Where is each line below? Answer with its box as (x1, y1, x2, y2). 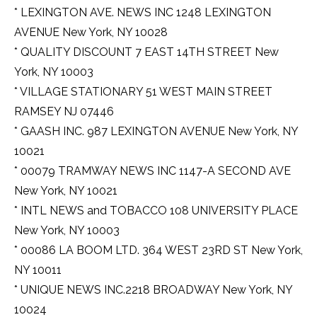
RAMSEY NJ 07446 (14, 105, 114, 119)
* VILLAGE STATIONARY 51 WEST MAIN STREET (14, 85, 272, 99)
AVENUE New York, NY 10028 (14, 25, 168, 40)
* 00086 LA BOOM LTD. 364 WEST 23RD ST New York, (14, 243, 303, 258)
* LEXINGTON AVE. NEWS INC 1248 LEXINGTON (14, 6, 271, 20)
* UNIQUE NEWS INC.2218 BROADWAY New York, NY (14, 283, 292, 297)
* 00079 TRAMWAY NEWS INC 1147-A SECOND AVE (14, 164, 291, 178)
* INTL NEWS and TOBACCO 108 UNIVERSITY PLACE (14, 204, 298, 218)
